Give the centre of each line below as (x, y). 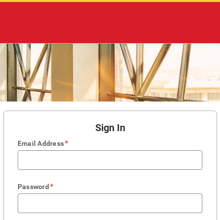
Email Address (41, 143)
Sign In (110, 128)
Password (33, 187)
